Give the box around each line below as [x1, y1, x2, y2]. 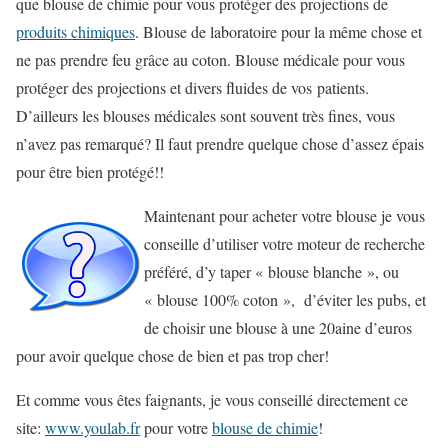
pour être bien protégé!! [16, 161, 164, 182]
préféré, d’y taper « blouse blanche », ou [144, 261, 399, 282]
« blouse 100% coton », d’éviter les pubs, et [144, 289, 426, 310]
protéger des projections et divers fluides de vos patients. [16, 77, 369, 98]
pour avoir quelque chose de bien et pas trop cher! [16, 345, 329, 366]
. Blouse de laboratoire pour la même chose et [135, 21, 422, 42]
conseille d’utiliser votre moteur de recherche [144, 233, 425, 254]
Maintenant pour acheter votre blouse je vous [144, 205, 425, 226]
